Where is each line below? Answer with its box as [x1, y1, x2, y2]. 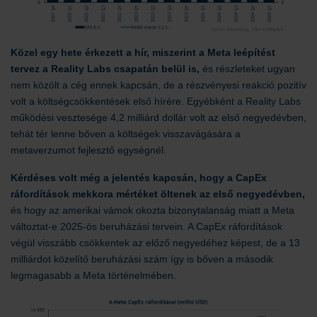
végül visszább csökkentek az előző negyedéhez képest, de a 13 [11, 236, 300, 248]
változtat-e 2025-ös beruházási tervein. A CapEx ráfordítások [11, 220, 282, 232]
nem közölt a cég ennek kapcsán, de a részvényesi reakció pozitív [11, 79, 306, 91]
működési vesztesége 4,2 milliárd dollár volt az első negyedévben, [11, 111, 306, 123]
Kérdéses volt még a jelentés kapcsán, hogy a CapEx [11, 171, 267, 183]
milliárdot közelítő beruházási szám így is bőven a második [11, 253, 273, 265]
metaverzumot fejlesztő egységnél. [11, 144, 169, 156]
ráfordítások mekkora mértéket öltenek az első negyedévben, [11, 188, 305, 200]
